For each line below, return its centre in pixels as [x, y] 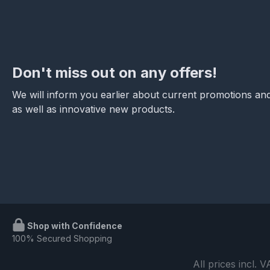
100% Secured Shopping [62, 239]
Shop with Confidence [74, 226]
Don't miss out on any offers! [115, 73]
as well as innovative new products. [93, 109]
